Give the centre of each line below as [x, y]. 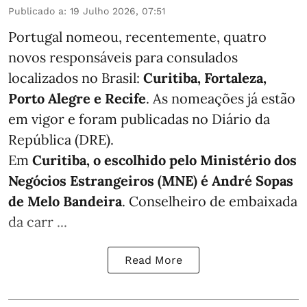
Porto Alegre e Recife [77, 99]
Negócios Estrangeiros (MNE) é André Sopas [151, 181]
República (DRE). [61, 140]
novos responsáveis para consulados [123, 58]
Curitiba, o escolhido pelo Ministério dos [164, 160]
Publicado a [36, 11]
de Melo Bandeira [65, 201]
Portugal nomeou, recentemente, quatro [137, 37]
